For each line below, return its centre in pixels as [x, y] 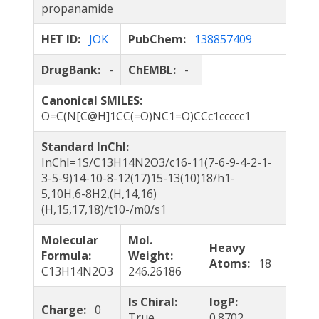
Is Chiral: [155, 302]
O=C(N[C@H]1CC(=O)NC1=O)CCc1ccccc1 [146, 116]
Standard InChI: [88, 147]
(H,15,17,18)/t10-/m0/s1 [104, 209]
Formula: [69, 256]
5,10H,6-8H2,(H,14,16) [99, 194]
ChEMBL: [156, 70]
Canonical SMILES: [94, 100]
